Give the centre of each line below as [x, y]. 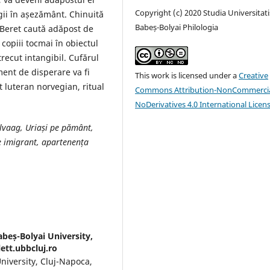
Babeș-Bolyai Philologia [177, 27]
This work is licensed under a [187, 76]
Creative [254, 76]
